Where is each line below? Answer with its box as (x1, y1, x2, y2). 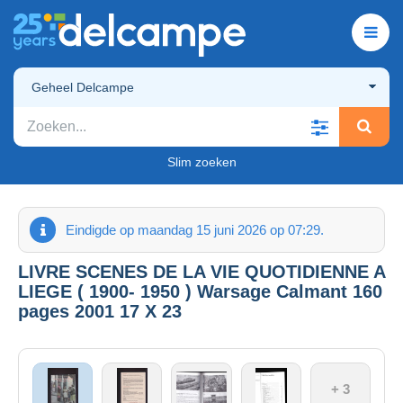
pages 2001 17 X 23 (18, 300, 182, 321)
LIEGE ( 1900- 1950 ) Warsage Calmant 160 (18, 281, 382, 301)
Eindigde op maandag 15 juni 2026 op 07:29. (66, 221, 324, 237)
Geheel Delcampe (31, 79, 134, 94)
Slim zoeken (166, 154, 237, 169)
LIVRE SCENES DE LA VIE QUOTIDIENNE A (18, 261, 385, 282)
